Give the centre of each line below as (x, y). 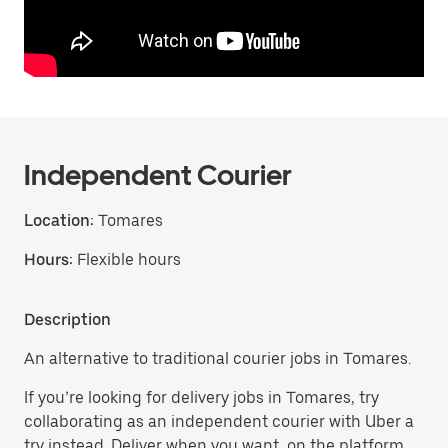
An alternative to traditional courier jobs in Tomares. (217, 358)
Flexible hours (129, 259)
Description (67, 319)
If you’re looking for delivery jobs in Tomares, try (201, 397)
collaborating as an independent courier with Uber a (219, 421)
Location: (59, 220)
